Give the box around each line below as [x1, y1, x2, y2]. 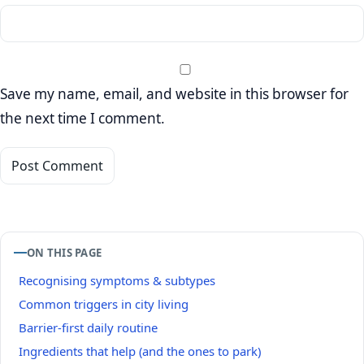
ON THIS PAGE [27, 245, 102, 261]
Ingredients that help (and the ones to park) [19, 342, 261, 359]
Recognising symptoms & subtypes [19, 272, 215, 289]
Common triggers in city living [19, 296, 188, 313]
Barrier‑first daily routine [19, 319, 158, 336]
